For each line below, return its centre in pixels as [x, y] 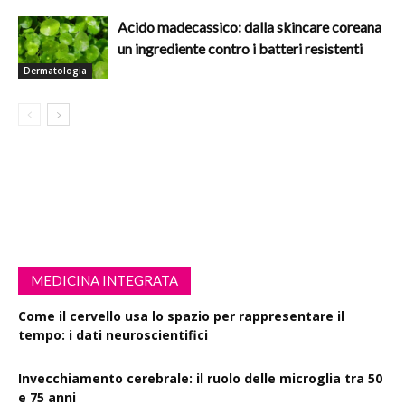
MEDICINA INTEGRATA [104, 280]
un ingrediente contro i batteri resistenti [240, 48]
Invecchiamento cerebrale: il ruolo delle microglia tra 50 [200, 378]
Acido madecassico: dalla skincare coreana [250, 26]
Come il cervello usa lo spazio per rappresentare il [181, 316]
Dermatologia [55, 70]
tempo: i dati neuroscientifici [113, 334]
